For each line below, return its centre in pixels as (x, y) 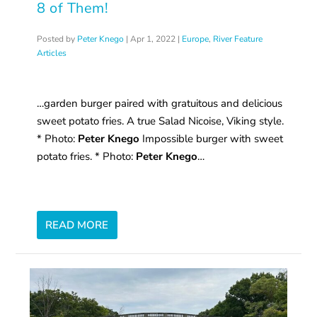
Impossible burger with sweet (212, 138)
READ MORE (77, 225)
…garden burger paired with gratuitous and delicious (160, 103)
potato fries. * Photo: (87, 156)
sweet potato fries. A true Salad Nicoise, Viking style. (161, 121)
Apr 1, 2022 (153, 39)
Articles (52, 53)
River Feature (238, 39)
